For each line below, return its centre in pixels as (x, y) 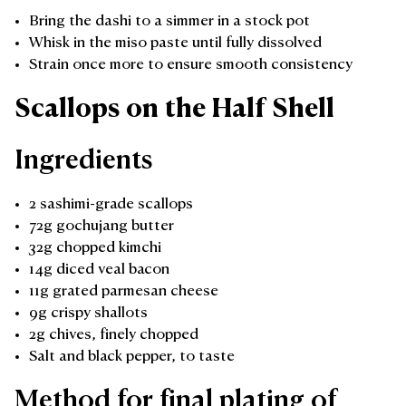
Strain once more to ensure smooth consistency (191, 65)
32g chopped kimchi (95, 248)
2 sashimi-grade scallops (111, 204)
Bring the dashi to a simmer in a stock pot (169, 21)
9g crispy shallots (88, 313)
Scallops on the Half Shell (174, 109)
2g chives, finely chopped (114, 335)
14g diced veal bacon (99, 270)
